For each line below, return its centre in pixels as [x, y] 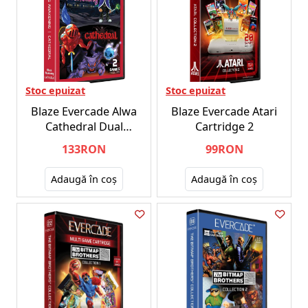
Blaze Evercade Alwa [84, 111]
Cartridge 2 [224, 126]
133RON [84, 149]
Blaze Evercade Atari [224, 111]
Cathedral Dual [84, 126]
